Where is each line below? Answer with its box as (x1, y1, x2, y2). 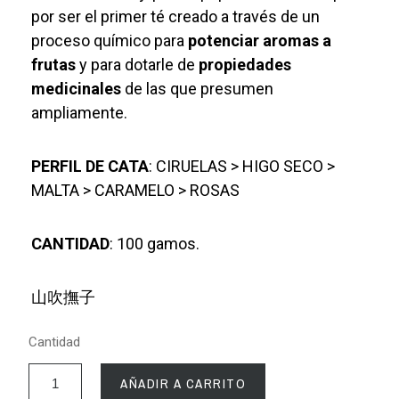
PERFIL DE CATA (31, 157, 150, 176)
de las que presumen (121, 79, 274, 99)
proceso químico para (31, 31, 189, 51)
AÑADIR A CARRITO (120, 374, 247, 394)
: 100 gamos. (110, 234, 200, 254)
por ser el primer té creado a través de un (31, 7, 321, 27)
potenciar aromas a (188, 31, 332, 51)
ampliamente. (31, 103, 128, 123)
